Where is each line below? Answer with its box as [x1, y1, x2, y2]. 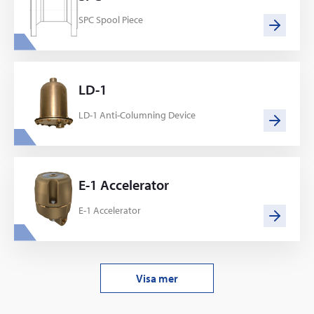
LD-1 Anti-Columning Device [78, 108, 196, 121]
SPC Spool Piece [78, 13, 143, 26]
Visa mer [136, 271, 178, 285]
